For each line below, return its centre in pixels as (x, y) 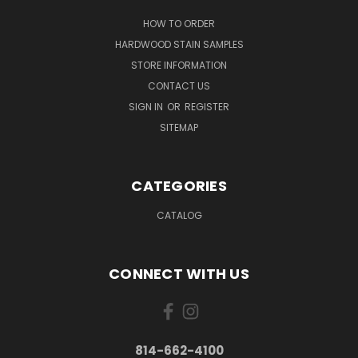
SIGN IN (147, 107)
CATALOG (179, 216)
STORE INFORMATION (179, 66)
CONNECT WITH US (179, 274)
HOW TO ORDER (179, 24)
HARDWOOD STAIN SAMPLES (179, 45)
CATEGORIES (179, 186)
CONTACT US (179, 86)
